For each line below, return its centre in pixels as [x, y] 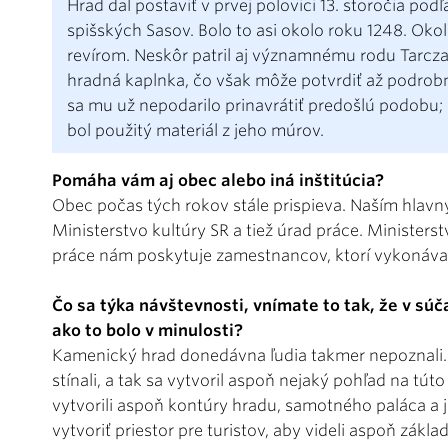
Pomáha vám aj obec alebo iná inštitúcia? [218, 180]
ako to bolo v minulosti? [147, 330]
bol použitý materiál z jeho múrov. [195, 130]
